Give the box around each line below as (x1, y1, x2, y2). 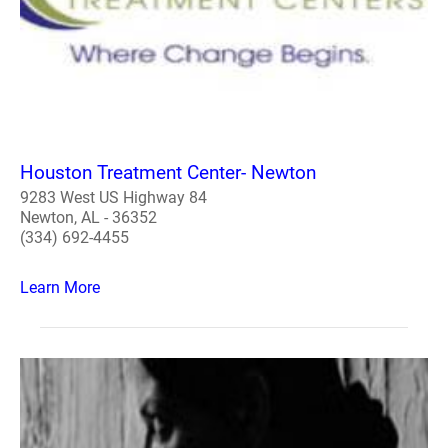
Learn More (20, 277, 100, 297)
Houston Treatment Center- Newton (20, 160, 316, 184)
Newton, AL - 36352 (20, 207, 157, 227)
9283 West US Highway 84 (20, 187, 207, 207)
